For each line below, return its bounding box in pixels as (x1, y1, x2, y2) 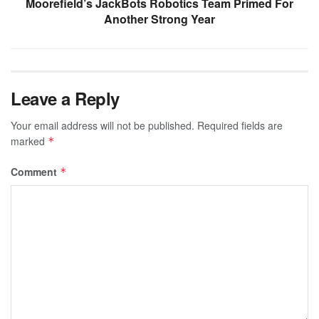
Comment (11, 164, 60, 179)
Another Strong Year (104, 10, 215, 27)
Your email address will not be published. (11, 117, 194, 132)
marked (11, 133, 48, 148)
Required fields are (197, 117, 283, 132)
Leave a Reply (11, 85, 120, 110)
